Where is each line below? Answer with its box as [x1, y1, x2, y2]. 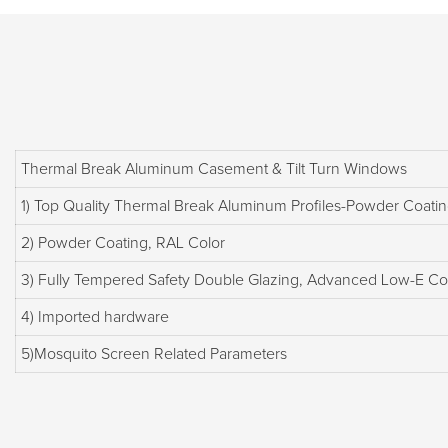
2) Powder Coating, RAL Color [20, 234, 225, 251]
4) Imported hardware [20, 308, 169, 325]
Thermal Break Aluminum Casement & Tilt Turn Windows [20, 160, 407, 177]
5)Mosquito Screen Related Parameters [20, 345, 287, 362]
